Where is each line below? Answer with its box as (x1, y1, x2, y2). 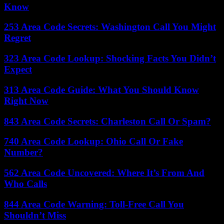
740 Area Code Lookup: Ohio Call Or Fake (4, 136, 183, 147)
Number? (4, 147, 43, 158)
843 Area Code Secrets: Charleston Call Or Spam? (4, 115, 211, 126)
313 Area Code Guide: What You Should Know (4, 84, 199, 95)
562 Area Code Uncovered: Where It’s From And (4, 167, 204, 178)
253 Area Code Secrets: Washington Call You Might (4, 21, 216, 32)
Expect (4, 64, 32, 75)
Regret (4, 32, 31, 43)
